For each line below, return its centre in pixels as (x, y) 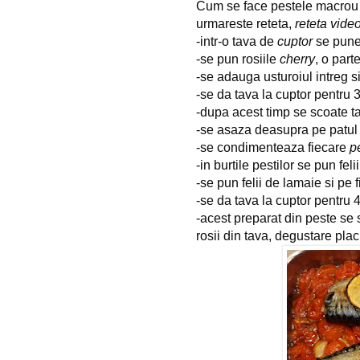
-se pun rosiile (238, 59)
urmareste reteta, (245, 23)
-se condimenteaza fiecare (273, 147)
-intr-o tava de (237, 41)
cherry (297, 59)
